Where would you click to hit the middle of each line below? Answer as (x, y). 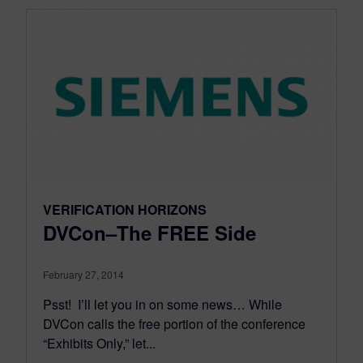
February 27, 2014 (83, 275)
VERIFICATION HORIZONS (125, 210)
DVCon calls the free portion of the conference (174, 324)
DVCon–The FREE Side (149, 233)
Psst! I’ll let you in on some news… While (162, 305)
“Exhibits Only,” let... (99, 344)
